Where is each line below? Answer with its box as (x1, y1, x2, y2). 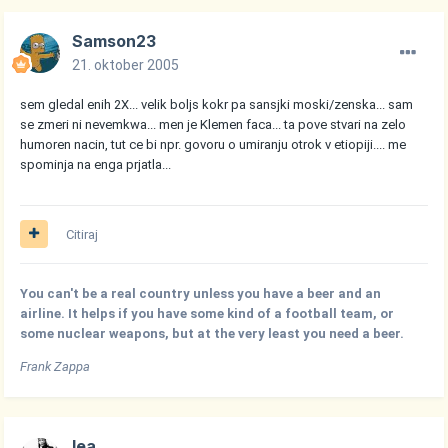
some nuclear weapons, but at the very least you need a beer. (20, 325, 405, 341)
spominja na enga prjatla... (20, 156, 172, 172)
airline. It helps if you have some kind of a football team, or (20, 305, 395, 321)
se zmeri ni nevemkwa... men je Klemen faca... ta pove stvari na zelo (20, 116, 407, 132)
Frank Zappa (20, 358, 91, 374)
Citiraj (66, 226, 99, 242)
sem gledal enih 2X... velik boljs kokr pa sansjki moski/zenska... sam (20, 96, 414, 112)
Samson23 (72, 30, 157, 51)
